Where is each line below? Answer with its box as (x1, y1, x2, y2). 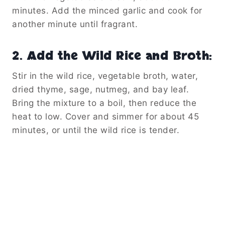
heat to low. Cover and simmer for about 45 (12, 111, 199, 122)
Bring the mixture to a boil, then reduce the (12, 97, 196, 108)
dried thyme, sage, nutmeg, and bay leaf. (12, 84, 189, 94)
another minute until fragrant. (12, 19, 138, 29)
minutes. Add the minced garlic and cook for (12, 5, 202, 16)
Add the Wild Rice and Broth (27, 47, 209, 64)
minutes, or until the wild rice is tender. (12, 125, 179, 135)
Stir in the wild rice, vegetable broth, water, (12, 70, 198, 81)
